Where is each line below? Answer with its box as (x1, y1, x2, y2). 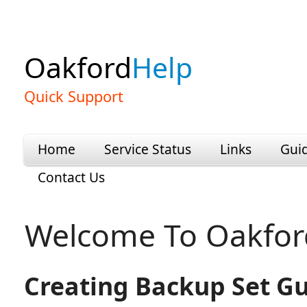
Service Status (104, 140, 191, 158)
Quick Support (24, 86, 123, 106)
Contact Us (38, 168, 105, 186)
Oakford (24, 48, 132, 86)
